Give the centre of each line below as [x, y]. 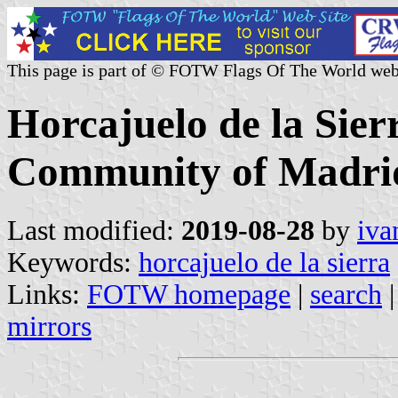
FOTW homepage [189, 294]
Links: [47, 294]
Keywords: [73, 262]
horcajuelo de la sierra [264, 262]
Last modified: [94, 230]
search [346, 294]
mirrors [49, 326]
